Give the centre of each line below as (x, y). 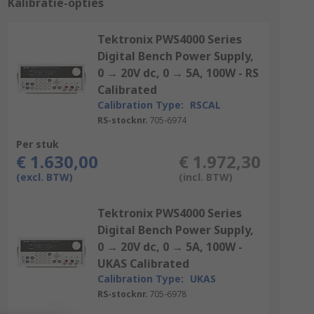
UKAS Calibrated (143, 264)
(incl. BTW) (205, 177)
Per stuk (37, 144)
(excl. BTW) (44, 177)
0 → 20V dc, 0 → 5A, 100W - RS (178, 73)
